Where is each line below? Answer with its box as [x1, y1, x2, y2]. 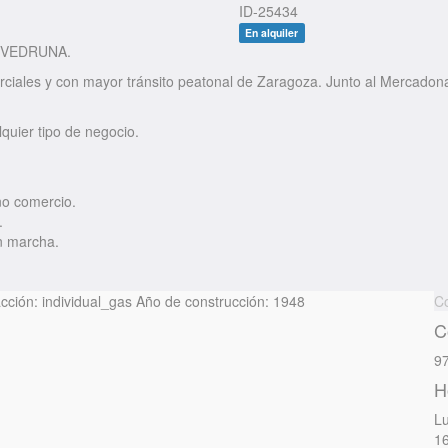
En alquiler [245, 25, 299, 41]
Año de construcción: [136, 291, 269, 312]
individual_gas [42, 291, 132, 312]
